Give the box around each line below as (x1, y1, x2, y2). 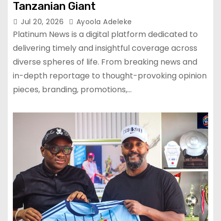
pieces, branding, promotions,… (13, 83, 132, 95)
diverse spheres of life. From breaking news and (13, 56, 197, 68)
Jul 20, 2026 (21, 16, 66, 27)
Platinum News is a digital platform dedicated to (13, 28, 198, 40)
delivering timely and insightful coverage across (13, 42, 197, 54)
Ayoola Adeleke (74, 16, 132, 27)
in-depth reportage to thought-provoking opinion (13, 70, 207, 81)
